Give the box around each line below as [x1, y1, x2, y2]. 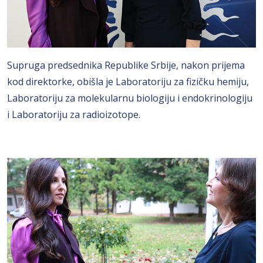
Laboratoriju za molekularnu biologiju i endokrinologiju [7, 91, 252, 104]
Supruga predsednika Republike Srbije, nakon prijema [7, 58, 245, 72]
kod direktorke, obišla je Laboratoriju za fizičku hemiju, [7, 75, 249, 88]
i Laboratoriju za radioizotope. [7, 107, 140, 121]
